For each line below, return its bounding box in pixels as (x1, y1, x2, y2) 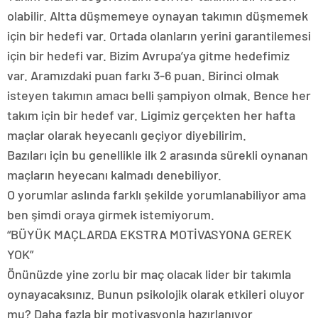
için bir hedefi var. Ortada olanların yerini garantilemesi (7, 27, 311, 43)
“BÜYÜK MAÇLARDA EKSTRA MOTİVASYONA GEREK (7, 226, 292, 242)
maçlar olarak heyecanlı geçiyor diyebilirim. (7, 126, 246, 143)
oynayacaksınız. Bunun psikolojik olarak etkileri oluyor (7, 285, 305, 302)
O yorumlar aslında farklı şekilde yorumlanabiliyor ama (7, 186, 306, 202)
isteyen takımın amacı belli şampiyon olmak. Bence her (7, 87, 311, 103)
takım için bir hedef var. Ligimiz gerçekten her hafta (7, 106, 295, 123)
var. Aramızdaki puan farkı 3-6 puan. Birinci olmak (7, 67, 279, 83)
